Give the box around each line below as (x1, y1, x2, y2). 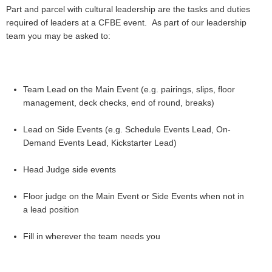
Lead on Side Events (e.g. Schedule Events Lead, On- (23, 124, 231, 135)
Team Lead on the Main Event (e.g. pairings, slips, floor (23, 84, 235, 95)
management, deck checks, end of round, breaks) (23, 98, 214, 108)
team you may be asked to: (6, 31, 110, 41)
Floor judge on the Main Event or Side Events (23, 191, 200, 202)
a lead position (23, 205, 79, 215)
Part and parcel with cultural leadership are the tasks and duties (6, 4, 250, 15)
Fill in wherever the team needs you (23, 231, 160, 242)
